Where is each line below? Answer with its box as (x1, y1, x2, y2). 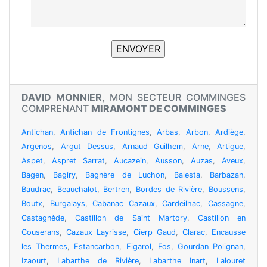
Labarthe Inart (149, 256, 206, 266)
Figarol (126, 242, 151, 252)
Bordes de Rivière (136, 185, 203, 194)
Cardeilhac (162, 199, 201, 209)
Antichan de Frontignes (60, 128, 150, 137)
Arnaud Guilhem (122, 142, 183, 151)
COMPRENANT (21, 103, 91, 115)
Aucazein (114, 156, 146, 166)
